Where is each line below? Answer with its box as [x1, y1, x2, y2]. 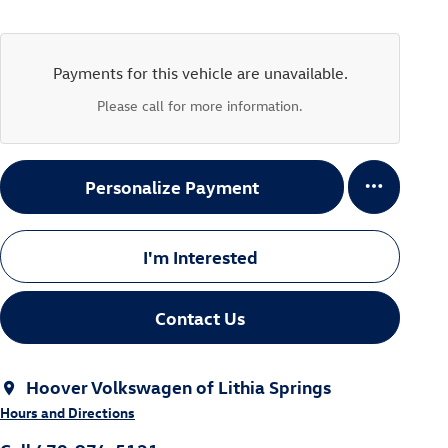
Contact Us [155, 305, 245, 329]
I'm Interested [142, 244, 258, 268]
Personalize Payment [85, 175, 259, 199]
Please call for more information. [97, 95, 303, 115]
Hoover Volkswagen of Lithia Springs [26, 375, 331, 399]
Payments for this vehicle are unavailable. [52, 62, 348, 83]
